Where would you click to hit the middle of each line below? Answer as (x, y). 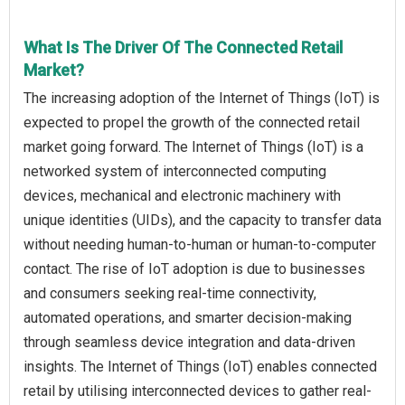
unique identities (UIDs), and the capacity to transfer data (202, 220)
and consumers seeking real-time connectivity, (170, 293)
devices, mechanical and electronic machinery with (182, 195)
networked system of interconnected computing (175, 171)
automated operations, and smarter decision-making (188, 317)
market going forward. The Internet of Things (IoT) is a (193, 146)
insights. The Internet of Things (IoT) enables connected (200, 366)
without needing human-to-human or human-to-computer (200, 244)
